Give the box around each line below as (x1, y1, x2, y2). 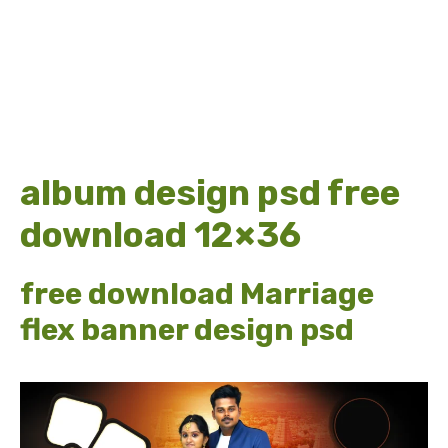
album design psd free (20, 172, 400, 214)
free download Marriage (20, 276, 374, 312)
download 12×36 (20, 214, 301, 256)
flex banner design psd (20, 312, 354, 348)
